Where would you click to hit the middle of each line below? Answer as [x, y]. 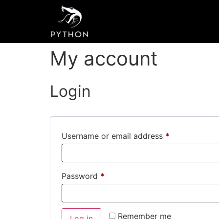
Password [81, 176]
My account [104, 59]
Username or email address [113, 136]
